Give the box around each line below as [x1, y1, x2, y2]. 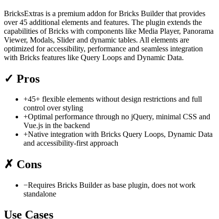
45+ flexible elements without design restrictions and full [28, 95, 202, 104]
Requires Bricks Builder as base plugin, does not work [28, 181, 196, 190]
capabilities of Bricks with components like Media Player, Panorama [4, 26, 214, 35]
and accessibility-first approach [23, 139, 118, 148]
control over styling [23, 104, 83, 112]
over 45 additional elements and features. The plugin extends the [4, 18, 202, 26]
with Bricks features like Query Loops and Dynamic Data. [4, 53, 184, 62]
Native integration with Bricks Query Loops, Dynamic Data [28, 130, 213, 139]
